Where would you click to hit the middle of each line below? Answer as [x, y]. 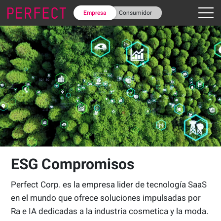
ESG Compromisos [73, 164]
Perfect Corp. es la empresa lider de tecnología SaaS [109, 184]
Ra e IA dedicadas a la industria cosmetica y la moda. [110, 211]
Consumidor [135, 13]
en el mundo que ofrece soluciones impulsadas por [106, 198]
